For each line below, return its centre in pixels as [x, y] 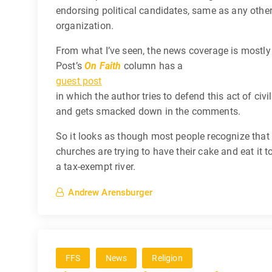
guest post [79, 81]
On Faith [103, 66]
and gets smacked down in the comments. [148, 111]
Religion [167, 258]
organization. [85, 25]
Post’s [70, 66]
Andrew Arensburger [110, 193]
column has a [152, 66]
